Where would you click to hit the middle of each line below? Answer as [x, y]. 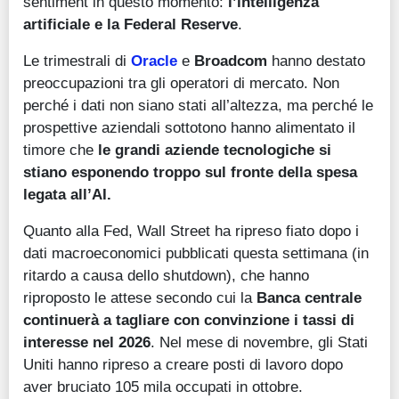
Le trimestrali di [77, 61]
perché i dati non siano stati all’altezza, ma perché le [198, 106]
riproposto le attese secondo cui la [140, 298]
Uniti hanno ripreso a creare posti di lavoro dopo [183, 365]
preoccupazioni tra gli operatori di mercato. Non [181, 83]
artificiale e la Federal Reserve [130, 24]
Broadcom [233, 61]
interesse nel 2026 [87, 342]
